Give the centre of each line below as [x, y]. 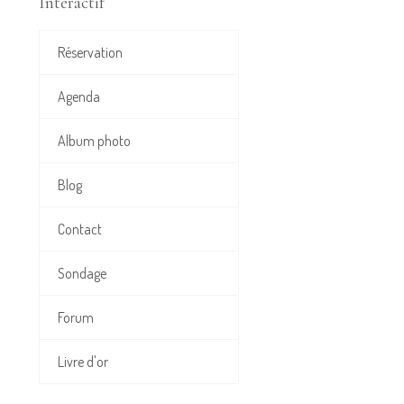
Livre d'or [83, 362]
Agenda [79, 97]
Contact [80, 230]
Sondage [82, 274]
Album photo [94, 141]
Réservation [90, 53]
